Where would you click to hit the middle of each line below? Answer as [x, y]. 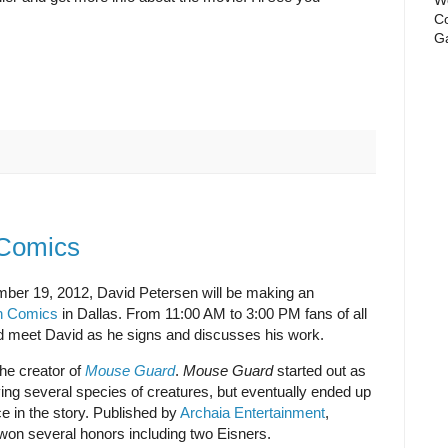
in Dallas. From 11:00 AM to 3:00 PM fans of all [212, 314]
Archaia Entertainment [252, 413]
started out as [319, 371]
